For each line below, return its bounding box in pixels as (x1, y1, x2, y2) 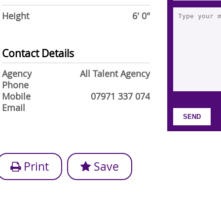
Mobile (2, 91, 31, 102)
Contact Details (2, 46, 74, 60)
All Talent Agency (80, 68, 150, 79)
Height (2, 10, 29, 22)
